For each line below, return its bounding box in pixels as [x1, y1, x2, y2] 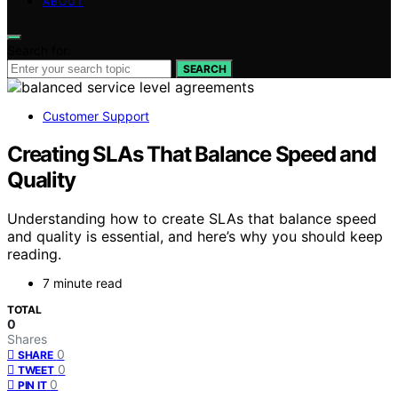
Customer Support [43, 107, 149, 123]
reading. [7, 245, 61, 264]
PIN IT [18, 378, 47, 393]
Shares [7, 331, 47, 347]
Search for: [7, 42, 71, 58]
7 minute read [43, 275, 123, 291]
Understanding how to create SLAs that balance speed [7, 210, 377, 228]
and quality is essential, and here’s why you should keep [7, 227, 383, 246]
